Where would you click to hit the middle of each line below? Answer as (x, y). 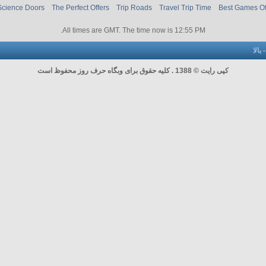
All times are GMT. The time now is (118, 31)
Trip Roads (134, 8)
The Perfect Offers (80, 8)
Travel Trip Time (185, 8)
